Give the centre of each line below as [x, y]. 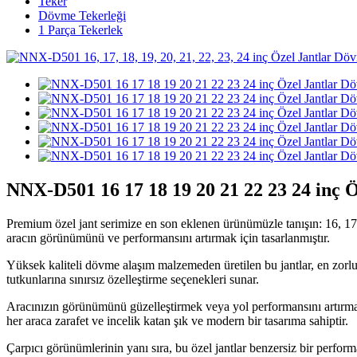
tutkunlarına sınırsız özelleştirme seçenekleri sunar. [133, 279]
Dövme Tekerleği [82, 16]
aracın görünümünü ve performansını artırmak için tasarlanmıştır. [168, 237]
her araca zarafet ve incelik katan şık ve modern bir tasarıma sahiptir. [177, 320]
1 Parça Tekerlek [80, 30]
